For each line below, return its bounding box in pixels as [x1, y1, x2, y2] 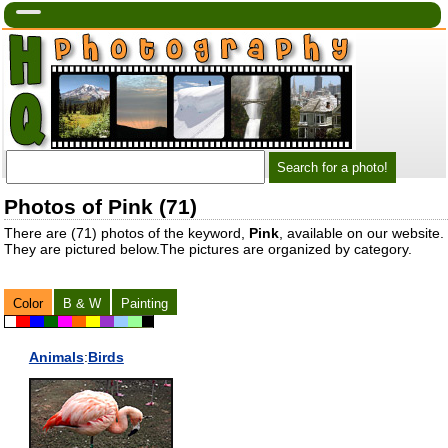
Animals [28, 348, 84, 365]
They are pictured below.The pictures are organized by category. [3, 240, 412, 257]
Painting [120, 295, 168, 311]
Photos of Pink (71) [3, 194, 197, 218]
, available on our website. [278, 224, 444, 241]
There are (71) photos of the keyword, [3, 224, 249, 241]
